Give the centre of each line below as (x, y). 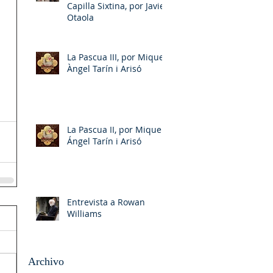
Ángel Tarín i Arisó (104, 141)
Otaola (80, 17)
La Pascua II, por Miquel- (117, 129)
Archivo (46, 261)
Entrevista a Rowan (106, 202)
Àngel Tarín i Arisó (104, 68)
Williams (84, 213)
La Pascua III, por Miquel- (118, 57)
